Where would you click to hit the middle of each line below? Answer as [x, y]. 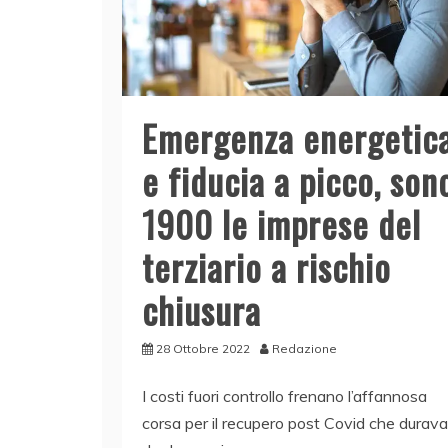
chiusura [201, 309]
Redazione [304, 348]
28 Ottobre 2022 [203, 348]
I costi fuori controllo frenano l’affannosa [284, 395]
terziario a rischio [266, 266]
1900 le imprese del [281, 223]
